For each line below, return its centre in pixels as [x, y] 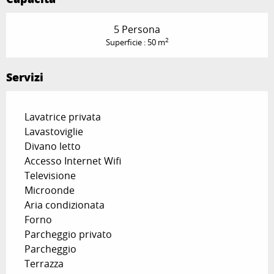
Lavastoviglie [54, 131]
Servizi [25, 77]
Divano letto [53, 146]
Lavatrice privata [63, 117]
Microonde [50, 190]
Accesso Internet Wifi [73, 161]
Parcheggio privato [68, 234]
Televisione [50, 175]
